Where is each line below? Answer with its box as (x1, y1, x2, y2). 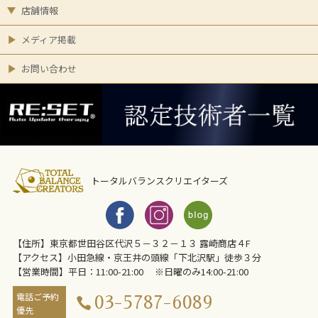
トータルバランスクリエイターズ (90, 173, 228, 187)
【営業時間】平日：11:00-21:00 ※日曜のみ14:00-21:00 (12, 264, 248, 278)
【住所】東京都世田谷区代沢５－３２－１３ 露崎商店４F (12, 236, 251, 250)
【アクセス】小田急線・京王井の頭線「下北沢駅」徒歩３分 (12, 250, 261, 264)
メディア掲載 (21, 33, 76, 47)
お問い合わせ (21, 62, 77, 76)
